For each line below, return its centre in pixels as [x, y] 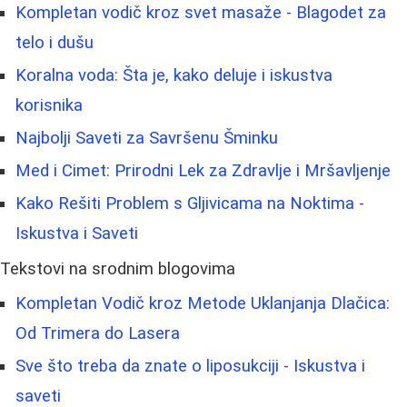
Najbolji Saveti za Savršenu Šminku [147, 139]
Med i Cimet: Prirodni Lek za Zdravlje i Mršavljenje [203, 171]
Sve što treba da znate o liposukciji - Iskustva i [190, 367]
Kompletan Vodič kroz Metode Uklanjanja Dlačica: [203, 304]
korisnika [49, 106]
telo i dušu [55, 43]
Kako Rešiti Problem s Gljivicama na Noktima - [190, 204]
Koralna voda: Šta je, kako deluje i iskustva [174, 76]
